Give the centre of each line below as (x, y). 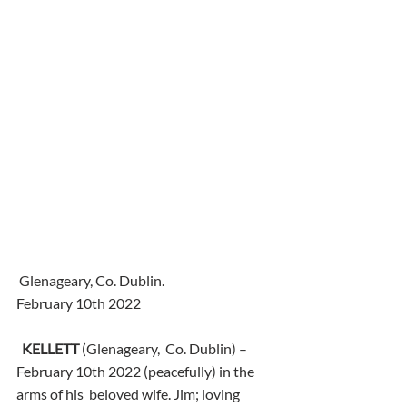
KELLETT (50, 349)
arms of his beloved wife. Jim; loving (129, 394)
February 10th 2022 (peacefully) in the (137, 372)
